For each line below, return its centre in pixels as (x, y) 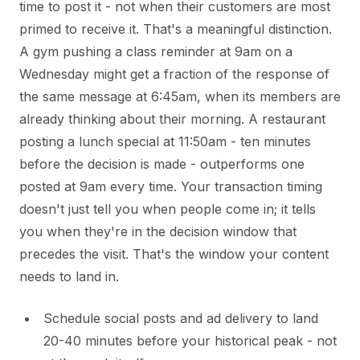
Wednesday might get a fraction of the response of (174, 74)
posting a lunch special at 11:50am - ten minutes (165, 142)
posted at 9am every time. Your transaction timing (171, 187)
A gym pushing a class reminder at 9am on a (156, 52)
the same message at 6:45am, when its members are (180, 97)
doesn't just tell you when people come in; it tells (168, 209)
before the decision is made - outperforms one (162, 164)
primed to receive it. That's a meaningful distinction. (176, 29)
